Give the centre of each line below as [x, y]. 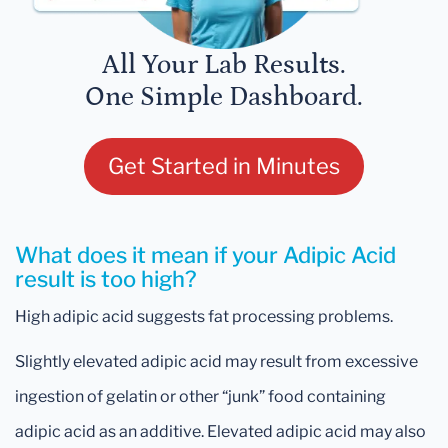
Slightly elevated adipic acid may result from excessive [216, 362]
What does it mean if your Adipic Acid [205, 255]
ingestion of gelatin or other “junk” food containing [200, 397]
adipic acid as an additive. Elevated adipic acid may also [220, 432]
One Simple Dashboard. [224, 97]
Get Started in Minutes [224, 166]
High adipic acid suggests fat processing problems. [205, 317]
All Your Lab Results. [224, 65]
